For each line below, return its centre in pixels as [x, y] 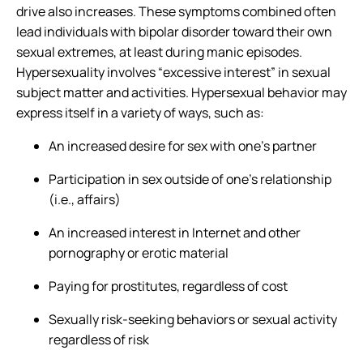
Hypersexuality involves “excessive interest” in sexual [173, 73]
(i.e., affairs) [85, 200]
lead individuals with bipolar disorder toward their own [174, 32]
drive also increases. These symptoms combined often [176, 12]
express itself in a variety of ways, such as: [140, 113]
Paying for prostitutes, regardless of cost [168, 286]
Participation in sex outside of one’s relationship [190, 179]
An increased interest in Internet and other [175, 233]
